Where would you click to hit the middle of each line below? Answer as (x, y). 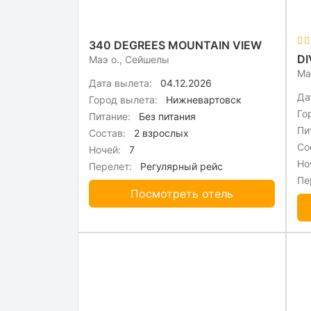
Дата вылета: (120, 83)
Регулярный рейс (180, 167)
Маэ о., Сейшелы (129, 60)
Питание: (110, 117)
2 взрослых (160, 133)
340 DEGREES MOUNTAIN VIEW (175, 45)
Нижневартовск (202, 100)
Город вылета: (123, 100)
